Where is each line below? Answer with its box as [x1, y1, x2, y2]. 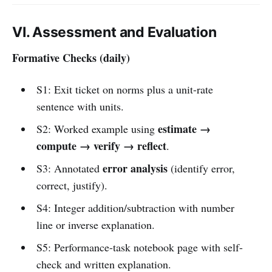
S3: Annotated [36, 160, 103, 175]
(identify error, [167, 160, 235, 175]
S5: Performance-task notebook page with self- [36, 239, 243, 254]
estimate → [157, 120, 211, 137]
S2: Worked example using [36, 121, 158, 136]
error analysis [102, 160, 168, 176]
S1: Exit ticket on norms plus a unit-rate [36, 81, 213, 97]
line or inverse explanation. [36, 217, 155, 232]
